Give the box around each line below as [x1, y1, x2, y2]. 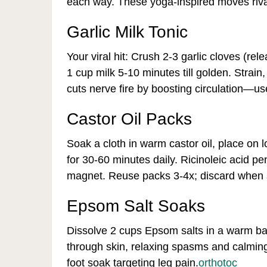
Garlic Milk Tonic [67, 23, 188, 41]
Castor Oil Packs [67, 110, 192, 128]
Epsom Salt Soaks [67, 197, 205, 215]
